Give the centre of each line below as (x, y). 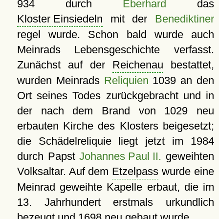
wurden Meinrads (60, 80)
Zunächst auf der (65, 65)
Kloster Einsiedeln (60, 19)
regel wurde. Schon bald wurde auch (115, 34)
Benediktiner (185, 19)
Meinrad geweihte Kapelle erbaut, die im (115, 187)
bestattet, (188, 65)
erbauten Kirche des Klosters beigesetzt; (115, 126)
